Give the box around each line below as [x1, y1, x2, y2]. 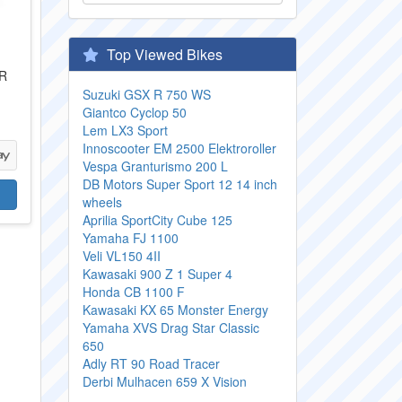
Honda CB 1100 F [83, 283, 185, 301]
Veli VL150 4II [83, 247, 161, 265]
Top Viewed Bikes [103, 44, 223, 65]
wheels [83, 193, 122, 211]
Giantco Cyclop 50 [83, 103, 187, 121]
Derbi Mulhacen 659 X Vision [83, 372, 247, 390]
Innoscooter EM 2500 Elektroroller [83, 139, 276, 157]
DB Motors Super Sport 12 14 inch [83, 175, 277, 193]
